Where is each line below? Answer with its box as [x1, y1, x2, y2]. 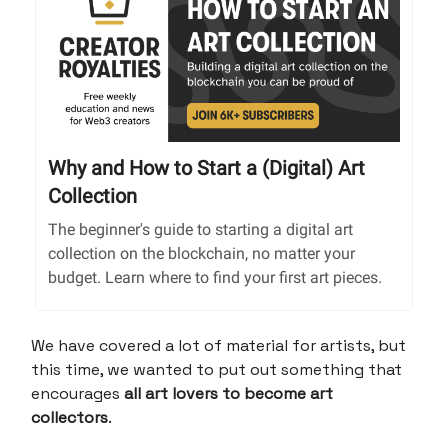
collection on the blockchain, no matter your [48, 244, 355, 264]
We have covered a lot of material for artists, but [31, 335, 406, 357]
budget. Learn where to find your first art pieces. [48, 268, 382, 288]
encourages [31, 383, 124, 405]
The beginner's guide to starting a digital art [48, 220, 353, 240]
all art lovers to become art [124, 383, 333, 405]
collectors [31, 407, 108, 429]
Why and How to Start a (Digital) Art [48, 156, 365, 181]
